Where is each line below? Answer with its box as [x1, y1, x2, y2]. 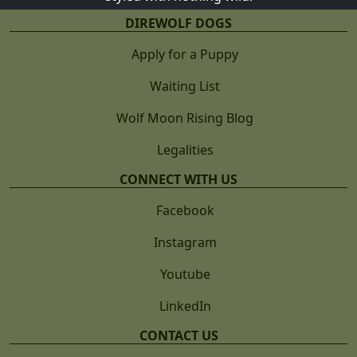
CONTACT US [139, 327, 218, 344]
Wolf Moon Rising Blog [116, 109, 253, 127]
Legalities [156, 141, 214, 159]
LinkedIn [159, 297, 211, 315]
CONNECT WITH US [120, 171, 237, 188]
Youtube [159, 265, 210, 283]
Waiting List [150, 77, 220, 95]
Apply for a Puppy [131, 45, 238, 63]
